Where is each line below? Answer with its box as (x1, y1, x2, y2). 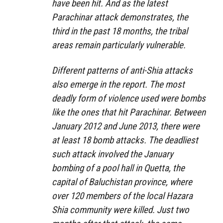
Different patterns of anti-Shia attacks (52, 64, 193, 76)
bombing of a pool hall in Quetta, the (52, 162, 185, 174)
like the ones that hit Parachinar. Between (52, 106, 206, 118)
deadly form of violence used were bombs (52, 92, 206, 104)
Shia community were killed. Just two (52, 204, 189, 216)
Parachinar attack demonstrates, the (52, 11, 188, 23)
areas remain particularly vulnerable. (52, 39, 186, 51)
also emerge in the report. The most (52, 78, 185, 90)
